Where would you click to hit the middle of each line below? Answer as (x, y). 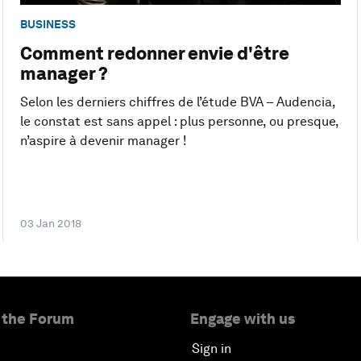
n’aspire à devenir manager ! (103, 141)
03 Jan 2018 (50, 224)
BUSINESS (48, 24)
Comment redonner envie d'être (154, 54)
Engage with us (243, 319)
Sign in (212, 349)
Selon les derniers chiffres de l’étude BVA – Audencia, (177, 102)
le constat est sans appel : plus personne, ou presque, (179, 122)
